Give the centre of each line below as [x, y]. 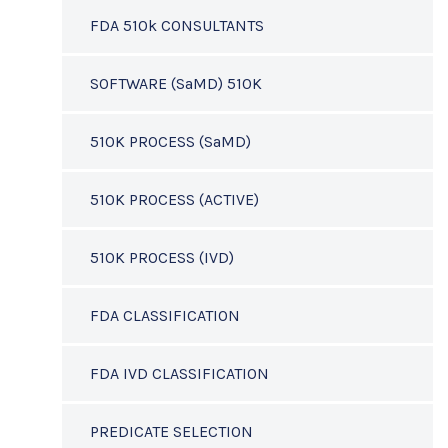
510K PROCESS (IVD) [162, 257]
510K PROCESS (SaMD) [170, 141]
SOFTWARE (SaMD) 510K [176, 83]
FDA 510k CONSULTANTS [177, 25]
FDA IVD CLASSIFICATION [179, 373]
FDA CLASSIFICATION [165, 315]
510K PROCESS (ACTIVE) [174, 199]
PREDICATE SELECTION [171, 431]
